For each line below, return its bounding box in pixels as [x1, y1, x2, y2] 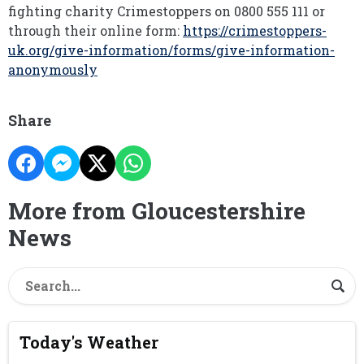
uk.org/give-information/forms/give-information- [8, 41, 335, 58]
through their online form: [8, 22, 183, 39]
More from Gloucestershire [8, 196, 305, 226]
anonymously [8, 61, 97, 78]
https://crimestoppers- [183, 22, 327, 39]
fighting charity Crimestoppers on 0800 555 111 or [8, 2, 325, 19]
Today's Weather [19, 331, 159, 353]
